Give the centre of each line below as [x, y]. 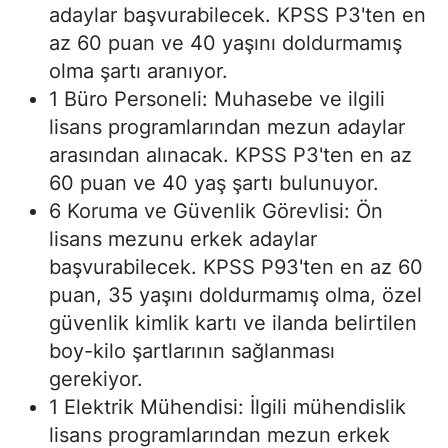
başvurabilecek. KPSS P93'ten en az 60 [236, 266]
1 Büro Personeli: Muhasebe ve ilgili [217, 98]
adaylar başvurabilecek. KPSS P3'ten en [237, 14]
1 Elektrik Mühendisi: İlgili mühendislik [227, 406]
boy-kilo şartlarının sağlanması [192, 350]
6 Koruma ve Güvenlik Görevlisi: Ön [216, 210]
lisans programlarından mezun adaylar [227, 126]
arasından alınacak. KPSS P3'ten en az [230, 154]
